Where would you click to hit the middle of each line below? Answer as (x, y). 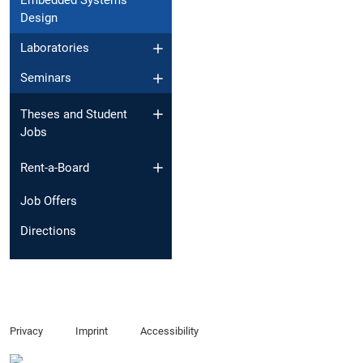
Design (39, 18)
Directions (48, 231)
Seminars (46, 78)
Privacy (26, 331)
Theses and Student (74, 114)
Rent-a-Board (55, 168)
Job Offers (49, 201)
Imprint (91, 331)
